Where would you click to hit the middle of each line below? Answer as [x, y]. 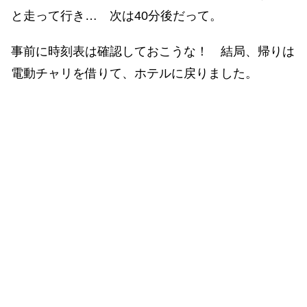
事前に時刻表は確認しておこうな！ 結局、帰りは [153, 51]
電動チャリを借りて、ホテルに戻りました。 [134, 73]
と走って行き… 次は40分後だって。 [116, 15]
